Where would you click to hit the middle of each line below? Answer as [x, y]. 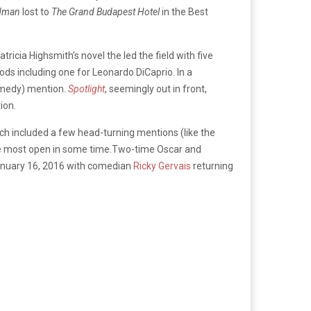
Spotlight [86, 89]
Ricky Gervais [162, 166]
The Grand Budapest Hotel [106, 11]
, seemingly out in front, [156, 89]
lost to [36, 11]
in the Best [184, 11]
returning [212, 166]
